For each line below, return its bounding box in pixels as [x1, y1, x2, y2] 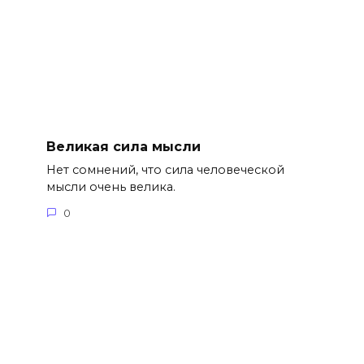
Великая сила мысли [45, 138, 201, 154]
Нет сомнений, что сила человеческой [45, 162, 284, 178]
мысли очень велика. [45, 180, 175, 195]
